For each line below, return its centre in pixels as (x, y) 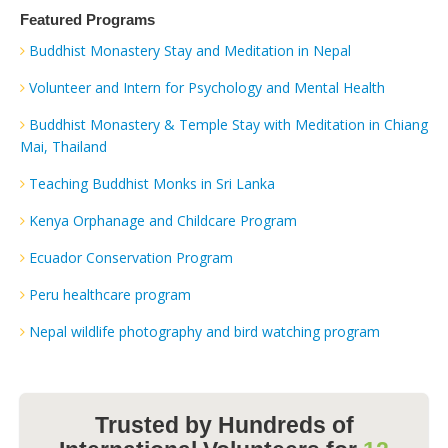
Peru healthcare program (110, 294)
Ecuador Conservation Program (131, 257)
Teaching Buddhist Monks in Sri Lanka (152, 183)
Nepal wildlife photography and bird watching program (204, 331)
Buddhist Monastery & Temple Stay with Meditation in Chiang (228, 124)
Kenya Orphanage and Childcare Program (163, 220)
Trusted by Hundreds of (224, 424)
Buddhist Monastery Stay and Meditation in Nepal (190, 50)
